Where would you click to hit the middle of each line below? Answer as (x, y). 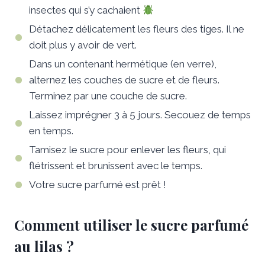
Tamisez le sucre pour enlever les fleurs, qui (127, 150)
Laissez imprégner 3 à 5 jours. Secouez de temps (140, 115)
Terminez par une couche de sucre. (108, 96)
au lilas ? (44, 246)
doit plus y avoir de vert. (83, 45)
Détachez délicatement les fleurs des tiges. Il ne (137, 29)
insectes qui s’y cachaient (86, 10)
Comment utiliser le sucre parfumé (131, 225)
